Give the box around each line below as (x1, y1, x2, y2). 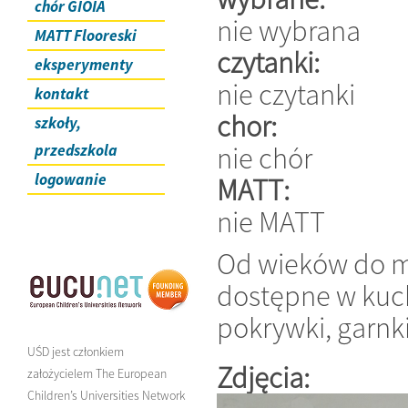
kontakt (35, 83, 88, 104)
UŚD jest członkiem (27, 342, 124, 360)
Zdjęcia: (217, 359, 315, 397)
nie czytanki (217, 76, 355, 114)
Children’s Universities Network (27, 386, 185, 403)
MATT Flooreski (35, 25, 137, 46)
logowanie (35, 168, 107, 189)
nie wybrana (217, 12, 361, 50)
